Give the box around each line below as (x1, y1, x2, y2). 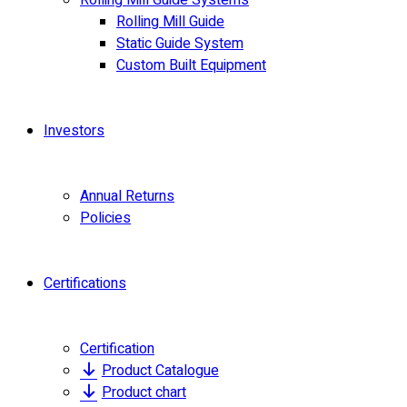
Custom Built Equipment (116, 55, 266, 76)
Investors (44, 120, 104, 142)
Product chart (101, 382, 186, 403)
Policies (80, 207, 131, 229)
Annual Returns (80, 185, 174, 207)
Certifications (44, 273, 126, 294)
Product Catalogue (101, 360, 219, 382)
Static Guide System (116, 33, 243, 55)
